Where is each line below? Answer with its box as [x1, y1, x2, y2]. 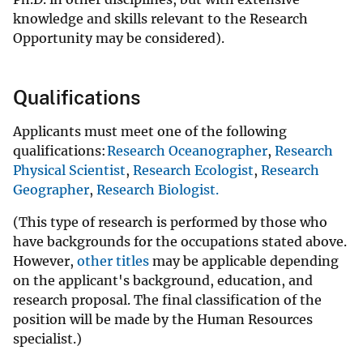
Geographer [13, 181, 89, 199]
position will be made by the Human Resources [13, 311, 313, 328]
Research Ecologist [133, 162, 254, 179]
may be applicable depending [149, 253, 339, 270]
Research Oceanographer [107, 143, 267, 160]
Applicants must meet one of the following [13, 123, 287, 140]
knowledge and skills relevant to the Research [13, 11, 308, 28]
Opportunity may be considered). [13, 30, 228, 47]
